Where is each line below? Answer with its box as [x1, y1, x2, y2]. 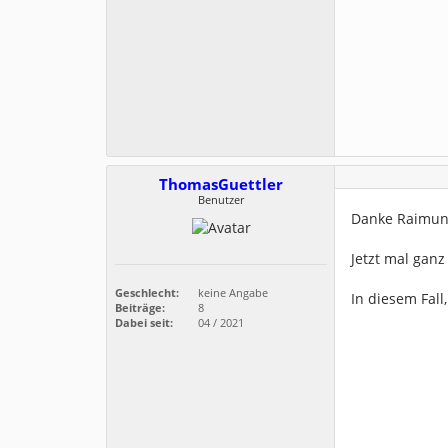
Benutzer [198, 192, 244, 207]
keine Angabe [195, 285, 268, 301]
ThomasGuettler [159, 174, 283, 195]
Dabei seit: [115, 315, 173, 331]
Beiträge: [115, 300, 165, 316]
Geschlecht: [115, 285, 179, 301]
